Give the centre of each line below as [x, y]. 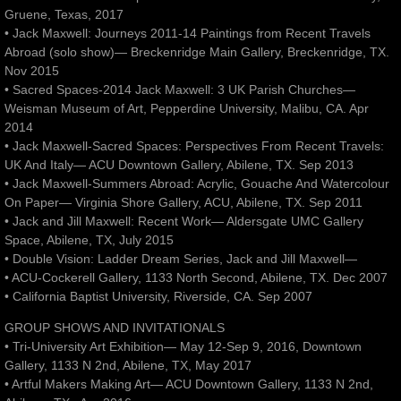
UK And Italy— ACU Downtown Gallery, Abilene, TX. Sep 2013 [179, 165]
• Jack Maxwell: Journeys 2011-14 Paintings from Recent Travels [188, 34]
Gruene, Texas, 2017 [64, 15]
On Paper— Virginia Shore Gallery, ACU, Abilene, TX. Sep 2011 [183, 203]
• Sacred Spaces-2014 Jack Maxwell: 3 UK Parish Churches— [180, 90]
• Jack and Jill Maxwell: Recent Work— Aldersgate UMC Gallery [184, 222]
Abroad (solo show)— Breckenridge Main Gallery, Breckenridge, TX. [197, 52]
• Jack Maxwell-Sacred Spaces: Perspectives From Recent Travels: [194, 146]
